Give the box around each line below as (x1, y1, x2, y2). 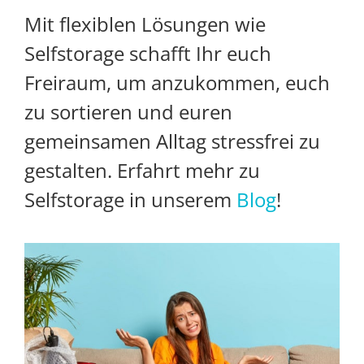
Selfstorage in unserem (24, 186, 236, 214)
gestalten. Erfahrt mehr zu (24, 157, 260, 184)
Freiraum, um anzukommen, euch (24, 69, 330, 97)
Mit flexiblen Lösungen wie (24, 11, 266, 38)
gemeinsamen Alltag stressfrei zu (24, 128, 320, 155)
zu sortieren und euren (24, 98, 232, 126)
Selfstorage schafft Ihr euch (24, 40, 271, 67)
